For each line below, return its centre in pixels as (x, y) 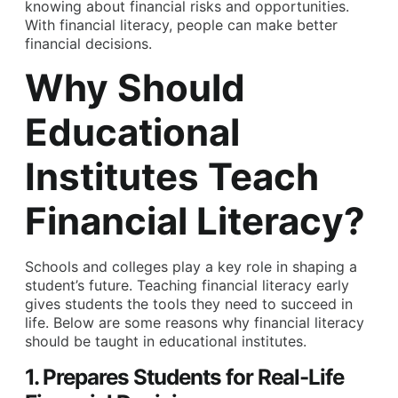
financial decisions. (88, 43)
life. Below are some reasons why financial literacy (195, 323)
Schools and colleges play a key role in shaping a (191, 267)
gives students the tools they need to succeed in (189, 304)
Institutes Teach (172, 177)
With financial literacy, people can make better (181, 24)
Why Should (135, 88)
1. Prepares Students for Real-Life (184, 377)
